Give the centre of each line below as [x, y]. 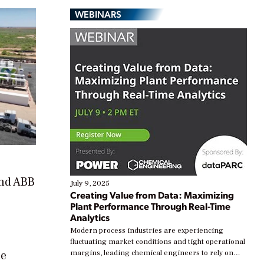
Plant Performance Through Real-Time [150, 206]
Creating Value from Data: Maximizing [152, 195]
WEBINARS [98, 14]
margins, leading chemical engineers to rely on [152, 253]
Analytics [90, 217]
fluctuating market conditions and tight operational [158, 242]
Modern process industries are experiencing [147, 231]
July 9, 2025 [90, 184]
